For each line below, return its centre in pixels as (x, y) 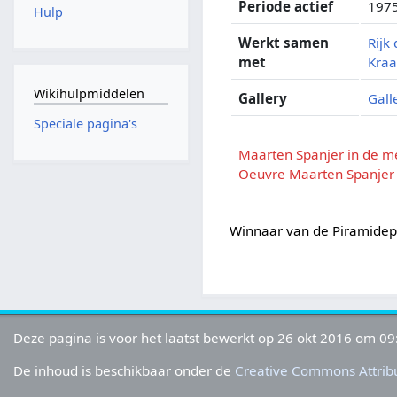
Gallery (263, 98)
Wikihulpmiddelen (89, 93)
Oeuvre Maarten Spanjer (317, 173)
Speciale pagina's (85, 124)
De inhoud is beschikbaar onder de (125, 371)
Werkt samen (284, 42)
